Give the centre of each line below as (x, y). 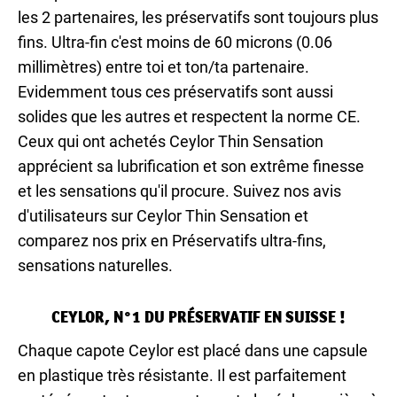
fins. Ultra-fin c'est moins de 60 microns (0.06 (175, 42)
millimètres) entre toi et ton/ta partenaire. (163, 66)
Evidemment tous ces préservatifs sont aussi (175, 91)
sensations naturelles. (95, 265)
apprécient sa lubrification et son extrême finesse (191, 166)
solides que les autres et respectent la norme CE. (189, 116)
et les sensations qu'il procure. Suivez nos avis (179, 191)
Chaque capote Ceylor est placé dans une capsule (193, 350)
